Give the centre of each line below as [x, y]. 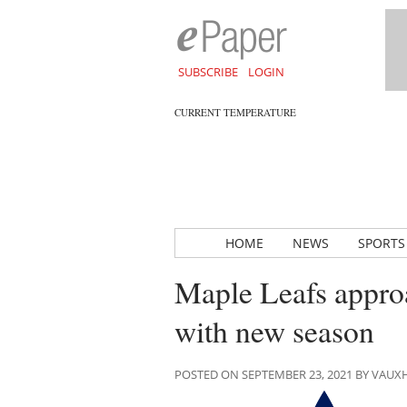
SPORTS [381, 243]
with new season [274, 331]
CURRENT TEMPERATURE [235, 112]
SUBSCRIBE [208, 72]
